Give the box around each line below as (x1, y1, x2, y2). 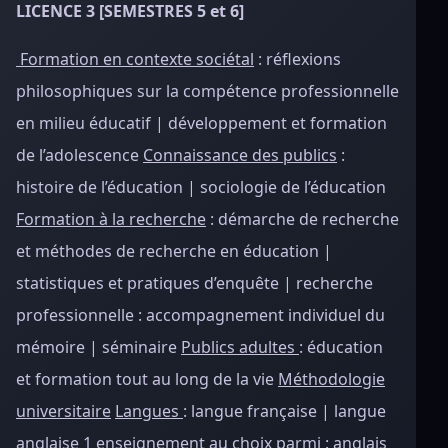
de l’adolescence (16, 144, 143, 166)
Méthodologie (278, 368, 385, 390)
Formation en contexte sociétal (16, 48, 254, 70)
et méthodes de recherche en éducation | (16, 240, 332, 262)
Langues (115, 400, 183, 422)
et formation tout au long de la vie (16, 368, 278, 390)
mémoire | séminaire (16, 336, 181, 358)
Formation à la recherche (16, 208, 206, 230)
